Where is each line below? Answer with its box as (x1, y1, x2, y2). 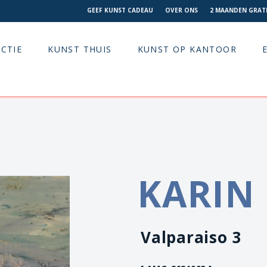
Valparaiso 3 (141, 226, 242, 248)
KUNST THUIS (48, 44, 112, 55)
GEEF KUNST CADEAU (87, 6, 153, 14)
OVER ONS (165, 6, 198, 14)
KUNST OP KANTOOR (137, 44, 237, 55)
